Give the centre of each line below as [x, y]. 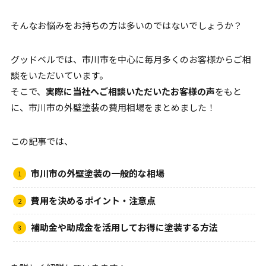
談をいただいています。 [59, 75]
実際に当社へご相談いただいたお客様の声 [130, 91]
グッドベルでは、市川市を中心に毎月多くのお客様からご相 [131, 59]
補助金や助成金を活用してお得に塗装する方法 [124, 227]
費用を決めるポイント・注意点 [93, 200]
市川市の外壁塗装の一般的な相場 [97, 173]
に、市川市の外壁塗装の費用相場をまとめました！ [113, 107]
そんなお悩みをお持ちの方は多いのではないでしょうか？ [126, 26]
